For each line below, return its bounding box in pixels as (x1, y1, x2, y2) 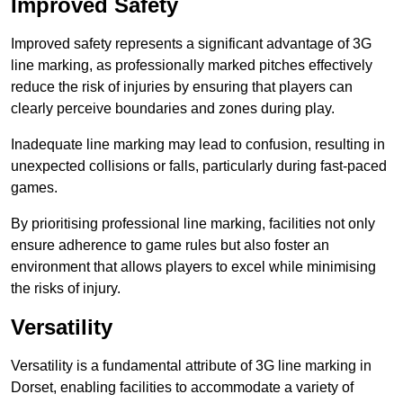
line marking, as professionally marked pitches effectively (11, 58, 372, 74)
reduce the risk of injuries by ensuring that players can (11, 79, 353, 95)
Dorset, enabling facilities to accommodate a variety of (11, 380, 354, 396)
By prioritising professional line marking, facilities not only (11, 216, 375, 232)
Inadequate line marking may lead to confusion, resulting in (11, 137, 385, 153)
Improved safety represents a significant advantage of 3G (11, 36, 372, 52)
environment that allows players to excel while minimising (11, 259, 376, 275)
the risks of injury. (11, 281, 121, 297)
